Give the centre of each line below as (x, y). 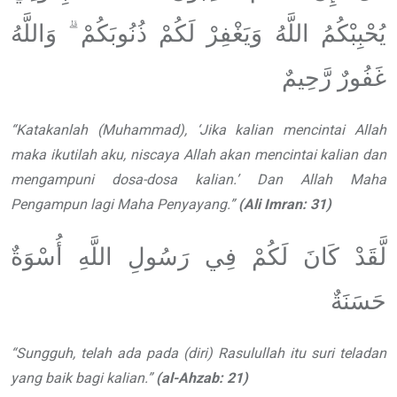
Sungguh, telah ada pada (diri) (114, 354)
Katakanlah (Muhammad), (106, 130)
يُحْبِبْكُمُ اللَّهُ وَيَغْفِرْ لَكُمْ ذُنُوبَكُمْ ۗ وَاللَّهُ (198, 34)
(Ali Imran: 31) (285, 205)
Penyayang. (193, 205)
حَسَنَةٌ (358, 302)
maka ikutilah (54, 155)
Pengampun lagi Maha (82, 205)
